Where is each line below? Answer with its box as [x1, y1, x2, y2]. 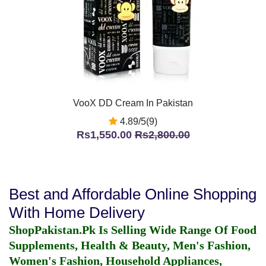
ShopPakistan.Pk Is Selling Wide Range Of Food [9, 223, 256, 236]
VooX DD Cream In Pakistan [73, 98, 193, 108]
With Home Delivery [9, 204, 145, 221]
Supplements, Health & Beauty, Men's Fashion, [9, 239, 251, 252]
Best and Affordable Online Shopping [9, 185, 256, 203]
